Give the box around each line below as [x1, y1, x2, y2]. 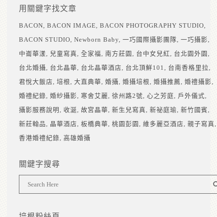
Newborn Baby [74, 36, 119, 44]
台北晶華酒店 [81, 64, 122, 72]
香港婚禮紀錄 [19, 134, 60, 142]
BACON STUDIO [19, 36, 70, 44]
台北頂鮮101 [125, 64, 164, 72]
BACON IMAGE [47, 22, 96, 30]
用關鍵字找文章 [19, 4, 77, 13]
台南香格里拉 [168, 64, 209, 72]
